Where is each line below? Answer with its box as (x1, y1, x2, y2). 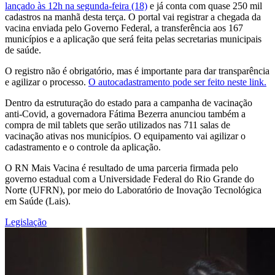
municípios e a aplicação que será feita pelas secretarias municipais (5, 33, 261, 44)
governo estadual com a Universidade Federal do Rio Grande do (5, 173, 254, 184)
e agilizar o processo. (5, 76, 88, 87)
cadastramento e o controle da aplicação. (5, 141, 161, 152)
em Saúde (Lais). (5, 195, 71, 206)
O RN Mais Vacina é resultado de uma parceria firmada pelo (5, 162, 238, 173)
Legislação (5, 216, 47, 227)
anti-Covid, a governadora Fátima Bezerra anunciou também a (5, 108, 246, 119)
